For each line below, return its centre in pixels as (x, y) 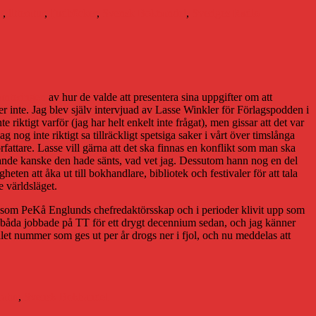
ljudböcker (73, 13)
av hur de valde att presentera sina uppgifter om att (159, 97)
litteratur (26, 13)
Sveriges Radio (226, 13)
